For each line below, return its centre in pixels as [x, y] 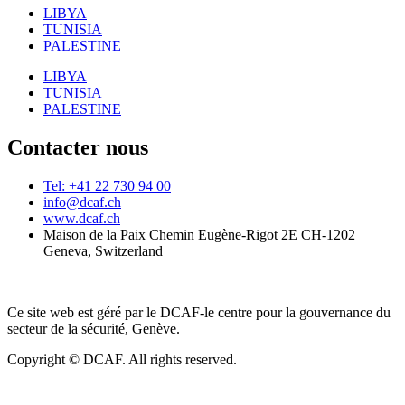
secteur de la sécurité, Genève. [94, 328]
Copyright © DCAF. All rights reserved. [122, 359]
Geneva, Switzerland [103, 250]
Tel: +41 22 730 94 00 [107, 185]
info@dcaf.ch [82, 202]
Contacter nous [78, 147]
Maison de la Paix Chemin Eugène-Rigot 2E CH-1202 [199, 234]
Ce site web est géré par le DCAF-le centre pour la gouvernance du [199, 312]
